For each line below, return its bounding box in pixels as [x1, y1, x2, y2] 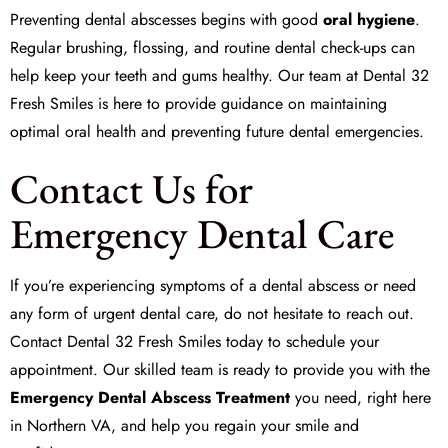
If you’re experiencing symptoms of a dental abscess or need [10, 274, 416, 297]
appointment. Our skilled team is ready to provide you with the [10, 358, 430, 381]
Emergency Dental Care [10, 207, 394, 260]
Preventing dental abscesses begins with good [10, 8, 323, 31]
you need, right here [290, 386, 431, 409]
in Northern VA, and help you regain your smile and [10, 414, 359, 437]
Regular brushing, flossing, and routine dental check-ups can [10, 36, 415, 59]
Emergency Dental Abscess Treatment [10, 386, 290, 409]
